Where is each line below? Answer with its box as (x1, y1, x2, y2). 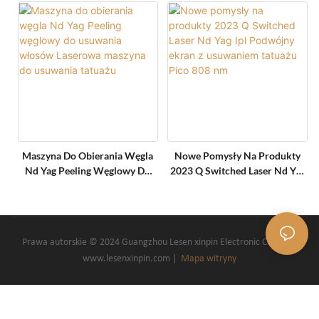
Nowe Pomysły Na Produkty (174, 150, 301, 162)
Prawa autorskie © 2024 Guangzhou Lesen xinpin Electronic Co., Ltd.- (21, 237, 298, 249)
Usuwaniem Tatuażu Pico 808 (172, 194, 303, 207)
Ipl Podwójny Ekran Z (189, 179, 286, 192)
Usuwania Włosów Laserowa (23, 179, 152, 192)
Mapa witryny (179, 253, 236, 265)
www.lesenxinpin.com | (83, 253, 179, 265)
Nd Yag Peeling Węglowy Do (25, 164, 151, 177)
